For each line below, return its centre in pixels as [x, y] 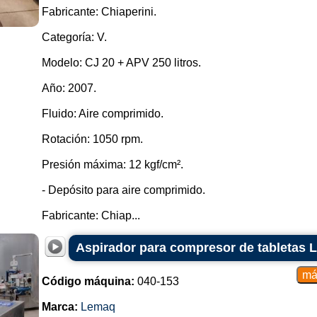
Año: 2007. [69, 88]
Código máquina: [88, 281]
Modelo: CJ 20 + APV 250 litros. [121, 63]
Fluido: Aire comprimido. [102, 114]
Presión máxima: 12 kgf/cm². [112, 165]
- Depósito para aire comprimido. [123, 190]
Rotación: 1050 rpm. [92, 139]
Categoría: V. [74, 37]
